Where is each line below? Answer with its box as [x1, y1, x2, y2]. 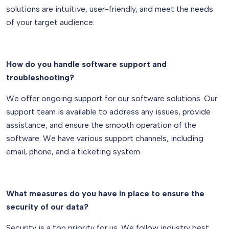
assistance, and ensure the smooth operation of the [6, 120, 196, 130]
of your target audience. [6, 17, 95, 27]
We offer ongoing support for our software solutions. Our [6, 94, 217, 103]
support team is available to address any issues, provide [6, 107, 211, 117]
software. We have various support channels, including [6, 133, 203, 143]
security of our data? [6, 202, 88, 212]
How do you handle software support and [6, 59, 167, 69]
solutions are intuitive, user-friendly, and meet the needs [6, 4, 213, 14]
